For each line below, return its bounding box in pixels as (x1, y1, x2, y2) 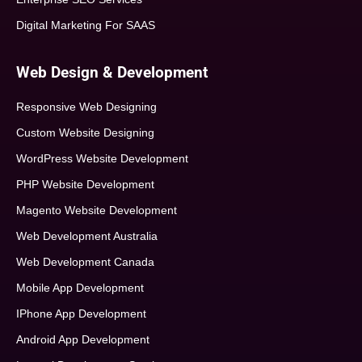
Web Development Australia (16, 229, 158, 243)
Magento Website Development (16, 204, 177, 217)
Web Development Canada (16, 255, 154, 269)
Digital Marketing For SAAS (16, 19, 155, 32)
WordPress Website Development (16, 152, 188, 166)
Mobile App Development (16, 281, 144, 295)
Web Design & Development (16, 63, 208, 82)
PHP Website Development (16, 178, 154, 192)
